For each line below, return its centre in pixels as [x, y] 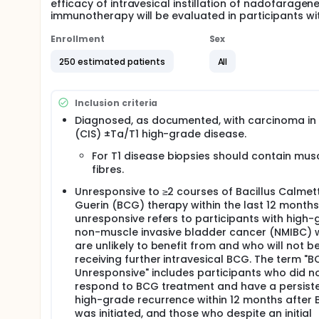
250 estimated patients [113, 61]
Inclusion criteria [116, 103]
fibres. [108, 169]
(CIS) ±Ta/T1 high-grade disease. [161, 134]
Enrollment [78, 39]
